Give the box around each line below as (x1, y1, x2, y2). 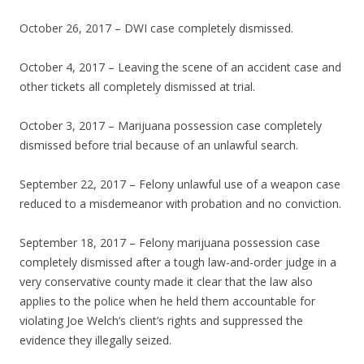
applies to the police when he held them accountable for (19, 293, 315, 310)
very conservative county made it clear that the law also (19, 274, 313, 290)
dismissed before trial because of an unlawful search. (19, 137, 298, 154)
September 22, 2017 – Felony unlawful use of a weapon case (19, 176, 340, 193)
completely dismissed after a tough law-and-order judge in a (19, 254, 336, 271)
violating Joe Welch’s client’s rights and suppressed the (19, 313, 303, 329)
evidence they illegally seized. (19, 332, 171, 349)
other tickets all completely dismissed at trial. (19, 79, 255, 95)
